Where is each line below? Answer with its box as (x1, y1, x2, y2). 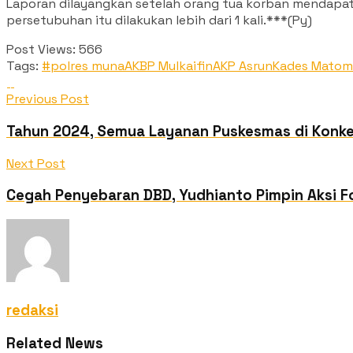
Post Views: (6, 41, 76, 58)
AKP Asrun (213, 58, 273, 75)
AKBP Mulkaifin (124, 58, 213, 75)
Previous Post (6, 91, 89, 108)
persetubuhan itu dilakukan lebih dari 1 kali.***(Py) (6, 12, 312, 29)
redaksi (6, 300, 58, 319)
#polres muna (42, 58, 124, 75)
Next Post (6, 154, 65, 172)
